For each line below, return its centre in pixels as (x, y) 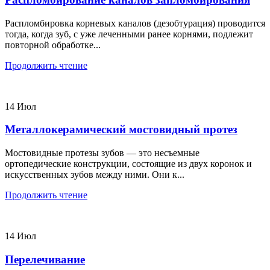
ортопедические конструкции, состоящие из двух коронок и (128, 164)
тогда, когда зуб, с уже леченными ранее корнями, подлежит (129, 34)
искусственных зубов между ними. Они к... (95, 175)
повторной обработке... (53, 45)
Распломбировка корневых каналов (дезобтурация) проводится (135, 23)
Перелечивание (45, 259)
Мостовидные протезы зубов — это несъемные (102, 153)
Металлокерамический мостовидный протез (121, 130)
